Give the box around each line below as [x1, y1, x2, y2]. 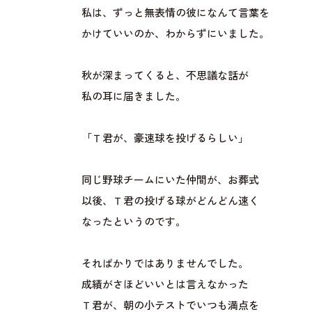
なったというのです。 [81, 215, 186, 230]
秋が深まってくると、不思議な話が [81, 69, 249, 84]
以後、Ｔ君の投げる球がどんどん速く [81, 194, 259, 209]
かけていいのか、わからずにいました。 [81, 27, 270, 42]
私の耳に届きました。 [81, 90, 186, 104]
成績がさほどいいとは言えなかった [81, 278, 249, 292]
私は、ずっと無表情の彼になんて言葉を [81, 6, 270, 21]
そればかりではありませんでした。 [81, 257, 249, 272]
